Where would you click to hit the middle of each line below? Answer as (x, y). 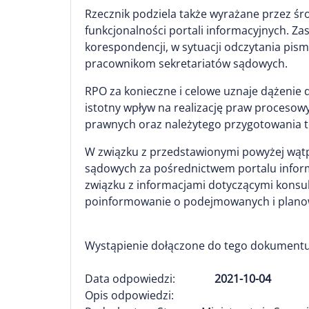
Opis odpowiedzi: (129, 295)
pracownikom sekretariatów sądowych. (186, 63)
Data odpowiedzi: (130, 279)
